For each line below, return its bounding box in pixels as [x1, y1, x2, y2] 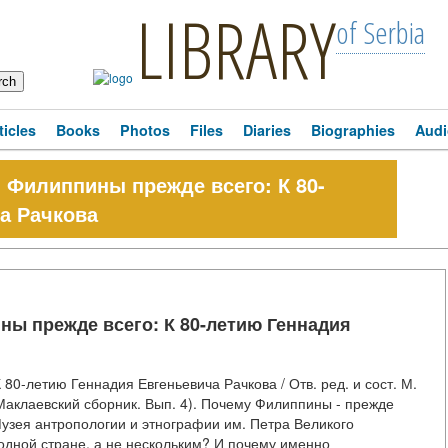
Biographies [311, 120, 395, 140]
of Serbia [336, 12, 425, 53]
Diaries [243, 120, 291, 140]
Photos [120, 120, 170, 140]
